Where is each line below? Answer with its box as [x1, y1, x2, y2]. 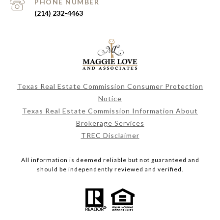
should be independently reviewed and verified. [36, 165, 184, 173]
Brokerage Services [76, 119, 144, 128]
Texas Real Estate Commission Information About [22, 107, 198, 115]
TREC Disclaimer [81, 131, 139, 140]
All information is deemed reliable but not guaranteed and [21, 156, 199, 164]
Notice [98, 94, 122, 103]
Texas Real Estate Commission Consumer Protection [17, 82, 203, 91]
